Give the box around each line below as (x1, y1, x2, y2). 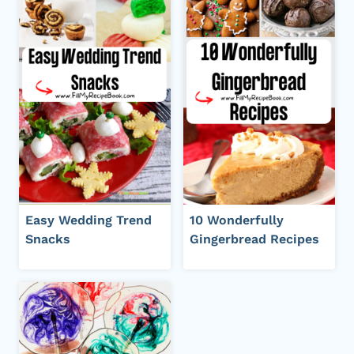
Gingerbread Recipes (190, 232, 319, 247)
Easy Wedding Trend (25, 213, 152, 228)
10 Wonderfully (190, 213, 284, 228)
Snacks (25, 232, 70, 247)
